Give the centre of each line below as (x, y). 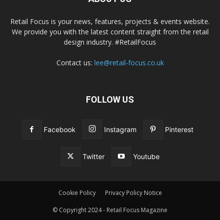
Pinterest (179, 130)
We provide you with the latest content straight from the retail (110, 32)
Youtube (146, 157)
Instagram (120, 130)
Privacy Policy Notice (133, 193)
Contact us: (75, 63)
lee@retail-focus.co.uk (129, 63)
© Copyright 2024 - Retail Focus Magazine (110, 210)
